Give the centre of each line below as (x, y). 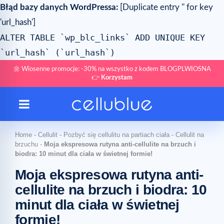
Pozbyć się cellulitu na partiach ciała (116, 135)
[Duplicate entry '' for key (165, 7)
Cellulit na (190, 135)
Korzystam (117, 78)
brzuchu (26, 144)
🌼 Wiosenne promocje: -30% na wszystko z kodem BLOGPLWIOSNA (112, 69)
